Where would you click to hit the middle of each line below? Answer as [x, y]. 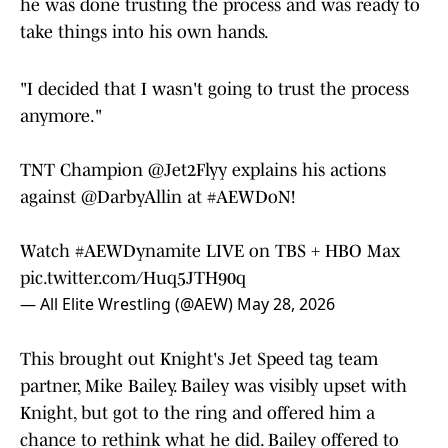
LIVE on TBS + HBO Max [300, 251]
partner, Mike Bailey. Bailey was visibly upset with [213, 386]
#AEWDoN [249, 197]
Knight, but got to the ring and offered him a [197, 413]
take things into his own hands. [144, 32]
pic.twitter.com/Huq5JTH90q [133, 278]
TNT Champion [84, 170]
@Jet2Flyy [187, 170]
